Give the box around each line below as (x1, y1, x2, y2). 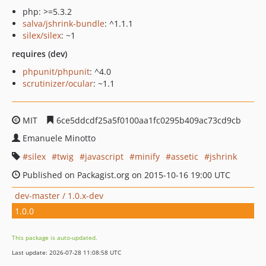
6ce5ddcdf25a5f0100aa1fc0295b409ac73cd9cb (54, 115, 241, 126)
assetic (171, 151, 198, 162)
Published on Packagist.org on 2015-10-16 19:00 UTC (20, 169, 230, 180)
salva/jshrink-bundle (23, 18, 104, 29)
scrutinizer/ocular (23, 78, 93, 89)
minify (135, 151, 160, 162)
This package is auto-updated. (12, 233, 97, 242)
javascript (85, 151, 123, 162)
